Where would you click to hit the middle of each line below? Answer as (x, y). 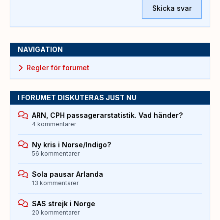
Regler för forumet (58, 68)
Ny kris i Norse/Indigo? (71, 145)
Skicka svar (172, 8)
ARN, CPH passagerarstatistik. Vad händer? (107, 115)
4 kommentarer (54, 124)
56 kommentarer (56, 154)
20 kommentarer (56, 213)
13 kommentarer (55, 183)
